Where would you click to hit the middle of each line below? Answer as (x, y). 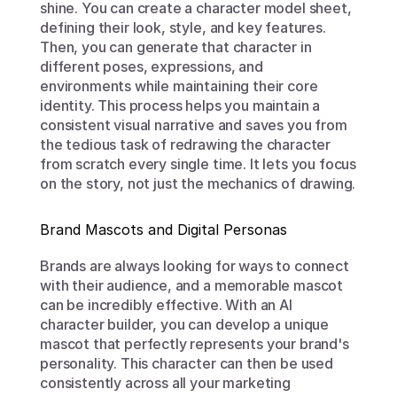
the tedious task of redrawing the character (186, 144)
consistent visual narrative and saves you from (194, 125)
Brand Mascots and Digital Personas (163, 230)
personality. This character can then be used (187, 363)
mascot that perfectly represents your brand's (195, 344)
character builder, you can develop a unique (185, 324)
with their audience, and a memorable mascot (192, 285)
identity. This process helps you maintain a (180, 105)
